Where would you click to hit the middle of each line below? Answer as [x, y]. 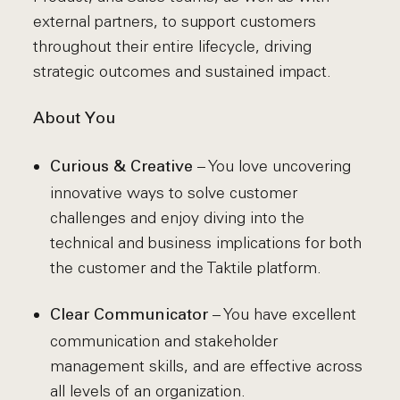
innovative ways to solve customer [173, 193]
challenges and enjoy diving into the [177, 218]
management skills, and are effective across [206, 366]
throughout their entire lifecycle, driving [173, 46]
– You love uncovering [271, 166]
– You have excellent [282, 314]
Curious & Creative [121, 167]
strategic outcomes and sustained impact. [183, 71]
